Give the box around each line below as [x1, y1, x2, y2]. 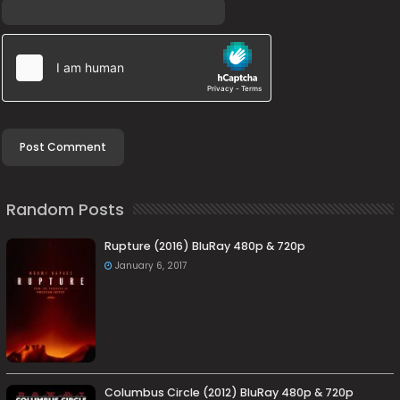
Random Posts [6, 198, 125, 221]
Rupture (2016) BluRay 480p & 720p [104, 238, 306, 254]
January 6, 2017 [115, 259, 187, 272]
